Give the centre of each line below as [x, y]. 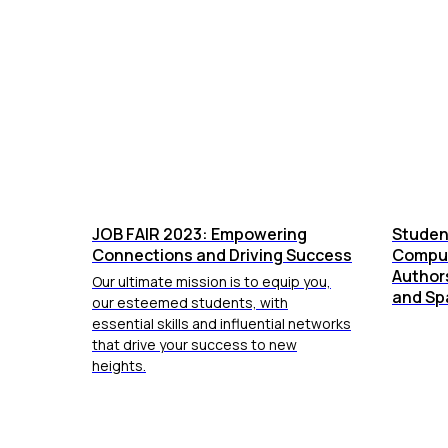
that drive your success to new [194, 344]
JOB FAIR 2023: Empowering [199, 234]
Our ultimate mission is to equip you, [211, 281]
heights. [119, 365]
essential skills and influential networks [221, 323]
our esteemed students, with [190, 302]
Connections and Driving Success [222, 255]
